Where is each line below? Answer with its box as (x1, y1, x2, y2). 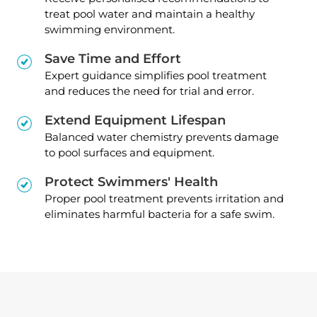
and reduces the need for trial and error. (45, 83, 254, 98)
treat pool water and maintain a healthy (45, 6, 255, 21)
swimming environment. (45, 22, 175, 36)
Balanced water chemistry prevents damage (45, 129, 279, 144)
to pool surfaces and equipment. (45, 145, 214, 159)
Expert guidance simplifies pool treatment (45, 68, 267, 82)
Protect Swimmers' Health (45, 173, 218, 190)
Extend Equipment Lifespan (45, 112, 226, 128)
